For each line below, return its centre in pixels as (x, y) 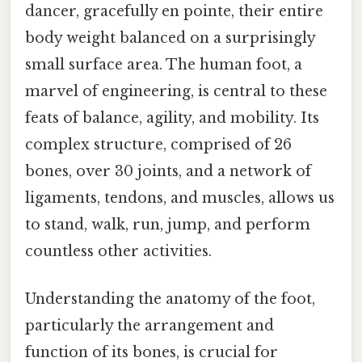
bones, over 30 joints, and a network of (168, 171)
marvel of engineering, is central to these (176, 91)
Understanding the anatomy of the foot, (170, 299)
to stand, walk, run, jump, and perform (168, 224)
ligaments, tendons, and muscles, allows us (180, 198)
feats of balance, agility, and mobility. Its (172, 118)
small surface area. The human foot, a (164, 64)
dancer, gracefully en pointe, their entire (174, 11)
